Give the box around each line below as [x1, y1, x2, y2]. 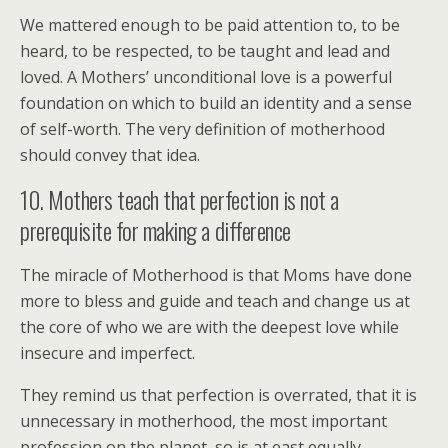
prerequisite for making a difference [20, 211, 291, 248]
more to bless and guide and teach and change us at [20, 289, 410, 312]
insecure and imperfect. [20, 341, 195, 364]
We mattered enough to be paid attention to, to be [20, 13, 400, 36]
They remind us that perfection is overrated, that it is [20, 383, 417, 406]
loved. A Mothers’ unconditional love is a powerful [20, 65, 392, 88]
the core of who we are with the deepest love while [20, 315, 399, 338]
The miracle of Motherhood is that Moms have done [20, 263, 412, 286]
